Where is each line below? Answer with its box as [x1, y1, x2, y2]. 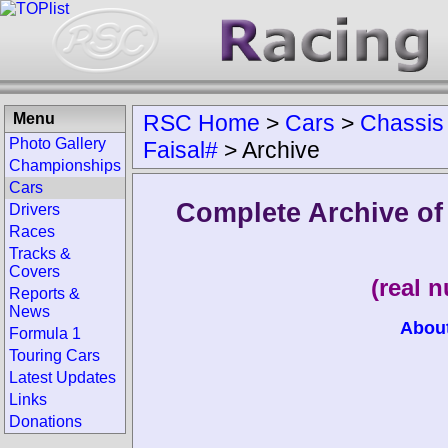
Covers [9, 263, 60, 280]
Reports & [9, 285, 80, 302]
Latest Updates [9, 369, 116, 386]
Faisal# [143, 137, 218, 163]
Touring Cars [9, 347, 100, 364]
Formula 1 [9, 325, 81, 342]
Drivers [9, 201, 60, 218]
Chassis [360, 110, 444, 136]
